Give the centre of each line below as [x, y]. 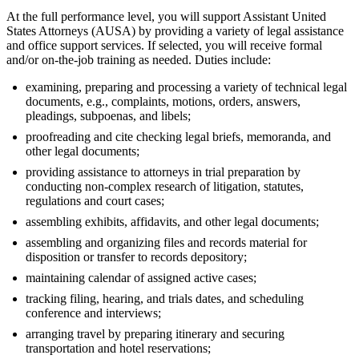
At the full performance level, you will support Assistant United [166, 17]
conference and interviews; [93, 313]
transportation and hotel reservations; [118, 349]
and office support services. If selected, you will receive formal [164, 46]
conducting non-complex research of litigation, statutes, [165, 187]
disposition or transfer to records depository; [136, 257]
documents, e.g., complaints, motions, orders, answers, [163, 102]
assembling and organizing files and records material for [166, 243]
